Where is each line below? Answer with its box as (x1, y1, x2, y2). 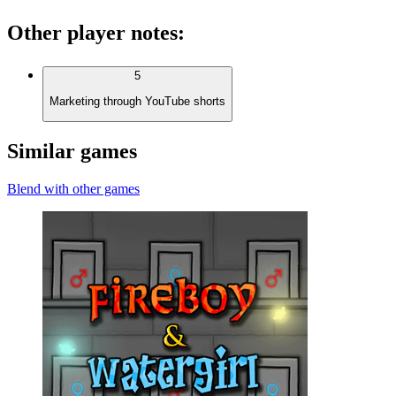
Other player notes (7, 21, 178, 45)
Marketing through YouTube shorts (49, 94, 225, 108)
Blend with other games (7, 180, 140, 196)
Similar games (7, 139, 137, 163)
